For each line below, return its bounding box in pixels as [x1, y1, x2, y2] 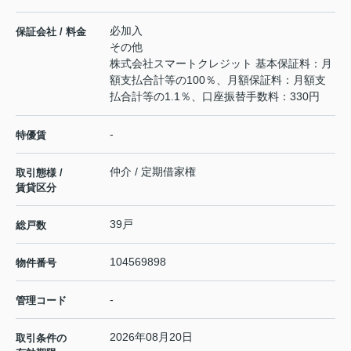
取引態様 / [16, 167, 63, 179]
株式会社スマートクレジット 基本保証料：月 [110, 57, 332, 71]
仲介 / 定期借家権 [110, 165, 196, 179]
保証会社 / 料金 [16, 26, 86, 38]
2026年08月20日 [110, 331, 193, 344]
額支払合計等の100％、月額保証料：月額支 [110, 74, 326, 87]
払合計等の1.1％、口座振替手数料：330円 [110, 90, 320, 103]
